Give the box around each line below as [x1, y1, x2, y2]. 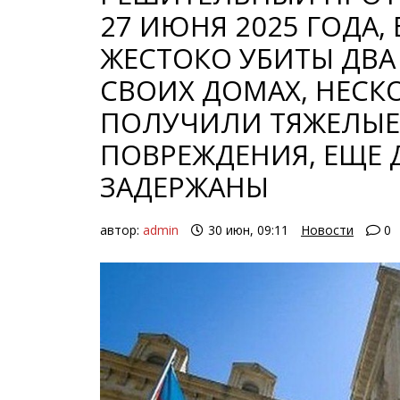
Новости [301, 221, 354, 239]
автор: [100, 221, 143, 239]
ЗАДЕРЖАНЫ [100, 168, 269, 206]
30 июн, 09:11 [208, 221, 288, 239]
